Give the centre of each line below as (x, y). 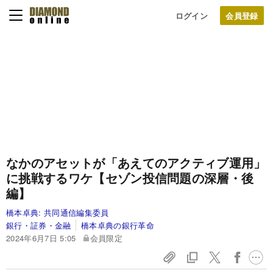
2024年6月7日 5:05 (41, 238)
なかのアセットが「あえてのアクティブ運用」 (136, 162)
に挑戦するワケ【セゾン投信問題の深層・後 (130, 178)
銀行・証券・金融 (39, 225)
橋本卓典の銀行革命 (118, 225)
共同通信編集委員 (76, 212)
